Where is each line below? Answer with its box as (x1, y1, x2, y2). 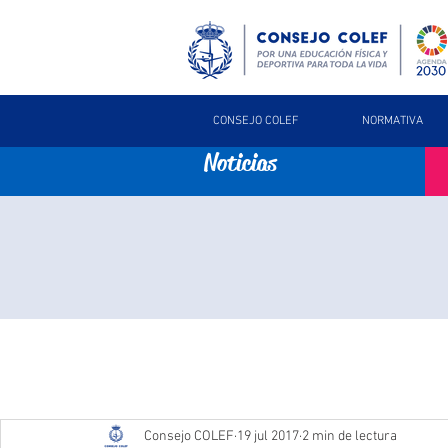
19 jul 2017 (237, 427, 299, 445)
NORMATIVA (362, 114, 423, 128)
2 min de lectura (302, 427, 397, 445)
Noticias (204, 148, 277, 178)
